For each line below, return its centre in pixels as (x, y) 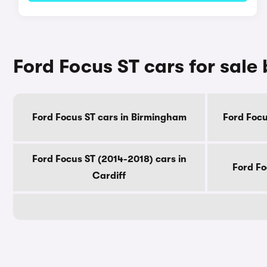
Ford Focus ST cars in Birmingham (109, 117)
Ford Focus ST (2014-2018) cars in (109, 159)
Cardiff (109, 176)
